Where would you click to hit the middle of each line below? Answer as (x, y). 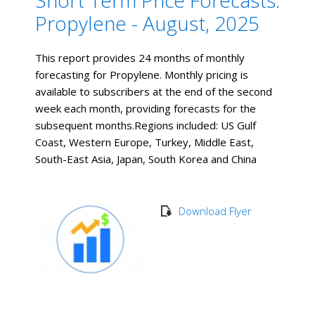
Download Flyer (215, 211)
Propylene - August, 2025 (147, 24)
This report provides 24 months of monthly (140, 58)
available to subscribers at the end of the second (154, 92)
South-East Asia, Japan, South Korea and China (146, 159)
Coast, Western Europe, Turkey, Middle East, (144, 142)
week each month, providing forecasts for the (146, 109)
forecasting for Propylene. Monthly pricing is (142, 75)
